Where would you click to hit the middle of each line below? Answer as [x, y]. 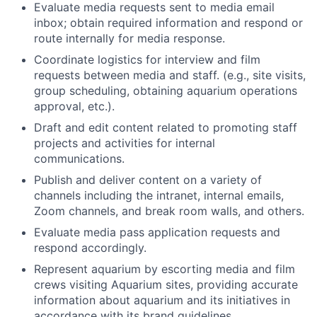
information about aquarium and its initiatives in [162, 300]
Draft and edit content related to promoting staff [166, 127]
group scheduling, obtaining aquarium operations [166, 91]
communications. [79, 158]
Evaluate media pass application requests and [157, 232]
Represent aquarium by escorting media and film [165, 269]
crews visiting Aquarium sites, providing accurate [166, 284]
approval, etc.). [74, 106]
